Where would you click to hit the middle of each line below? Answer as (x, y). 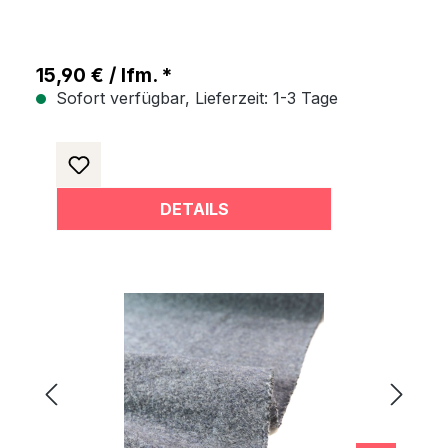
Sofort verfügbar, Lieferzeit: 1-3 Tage (194, 98)
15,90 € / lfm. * (104, 75)
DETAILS (194, 209)
